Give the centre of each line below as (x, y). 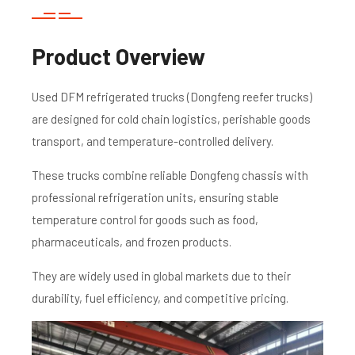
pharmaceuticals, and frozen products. (132, 241)
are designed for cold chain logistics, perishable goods (171, 118)
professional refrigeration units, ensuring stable (155, 197)
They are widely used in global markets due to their (161, 275)
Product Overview (118, 56)
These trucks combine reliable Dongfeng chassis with (170, 175)
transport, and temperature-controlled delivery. (153, 141)
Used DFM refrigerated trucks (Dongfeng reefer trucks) (172, 96)
